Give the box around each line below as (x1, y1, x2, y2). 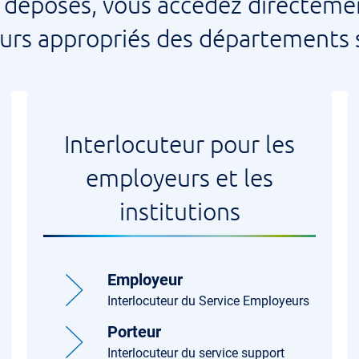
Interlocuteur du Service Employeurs (107, 293, 309, 309)
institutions (119, 196, 240, 226)
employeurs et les (86, 163, 273, 192)
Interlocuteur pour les (64, 129, 295, 159)
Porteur (107, 322, 161, 341)
